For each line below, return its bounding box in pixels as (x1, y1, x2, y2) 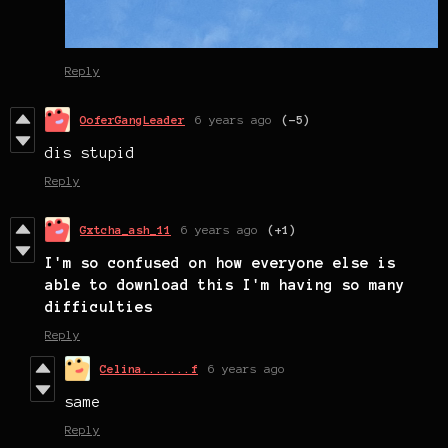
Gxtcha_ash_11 (80, 222, 171, 236)
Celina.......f (100, 361, 198, 375)
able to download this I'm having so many (45, 276, 405, 293)
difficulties (45, 298, 153, 315)
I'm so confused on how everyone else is (45, 254, 396, 271)
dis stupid (45, 144, 135, 161)
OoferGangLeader (80, 112, 185, 126)
